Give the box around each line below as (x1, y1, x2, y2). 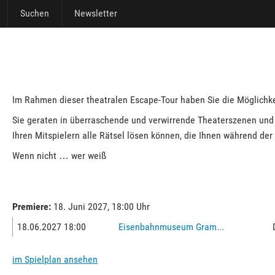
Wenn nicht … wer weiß (12, 150, 107, 161)
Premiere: (12, 201, 52, 212)
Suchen (20, 7, 49, 19)
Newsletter (74, 7, 117, 19)
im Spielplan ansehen (12, 254, 98, 265)
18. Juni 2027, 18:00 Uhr (51, 201, 150, 212)
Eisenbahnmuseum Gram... (118, 221, 225, 233)
